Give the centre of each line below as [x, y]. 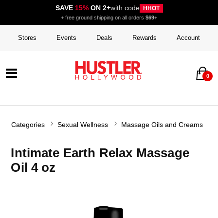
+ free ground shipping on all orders [103, 18]
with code [125, 8]
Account [189, 38]
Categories [28, 125]
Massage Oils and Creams [162, 125]
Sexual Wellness [83, 125]
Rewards [145, 38]
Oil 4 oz [33, 167]
